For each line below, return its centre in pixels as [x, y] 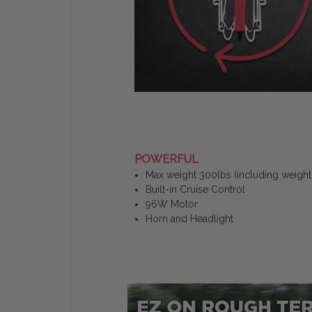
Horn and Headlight [190, 218]
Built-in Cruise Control [196, 189]
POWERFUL [166, 159]
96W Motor [172, 204]
